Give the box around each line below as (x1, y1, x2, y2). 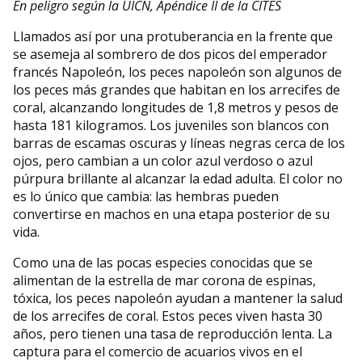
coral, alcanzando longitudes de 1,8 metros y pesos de (13, 98, 339, 116)
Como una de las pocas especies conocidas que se (13, 253, 313, 271)
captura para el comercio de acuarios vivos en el (13, 342, 302, 360)
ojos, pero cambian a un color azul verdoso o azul (13, 151, 313, 170)
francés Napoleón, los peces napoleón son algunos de (13, 62, 342, 81)
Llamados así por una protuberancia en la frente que (13, 27, 333, 45)
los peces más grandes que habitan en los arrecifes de (13, 80, 340, 99)
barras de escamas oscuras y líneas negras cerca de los (13, 133, 345, 152)
